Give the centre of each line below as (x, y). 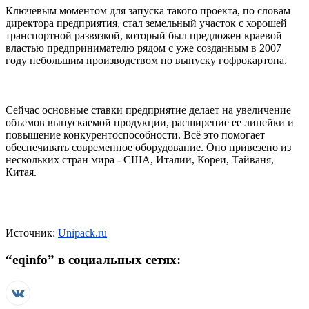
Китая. (21, 172)
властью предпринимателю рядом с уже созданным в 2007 (143, 48)
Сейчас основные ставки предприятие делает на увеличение (148, 110)
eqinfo (30, 260)
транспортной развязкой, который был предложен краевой (144, 36)
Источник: (30, 233)
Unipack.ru (82, 233)
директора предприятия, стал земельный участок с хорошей (146, 23)
